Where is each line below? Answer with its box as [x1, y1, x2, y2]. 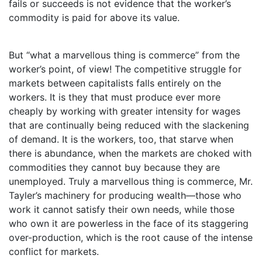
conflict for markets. [9, 245, 99, 257]
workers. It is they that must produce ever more [9, 91, 220, 103]
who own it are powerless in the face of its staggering [9, 217, 249, 229]
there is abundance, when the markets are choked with [9, 147, 251, 159]
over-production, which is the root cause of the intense [9, 231, 253, 243]
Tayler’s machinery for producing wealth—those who [9, 189, 242, 201]
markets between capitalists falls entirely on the [9, 77, 221, 89]
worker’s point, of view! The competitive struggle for [9, 63, 242, 75]
